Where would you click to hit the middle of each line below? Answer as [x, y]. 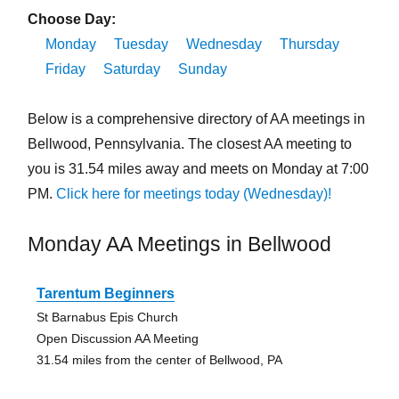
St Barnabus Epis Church [107, 318]
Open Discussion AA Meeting [117, 339]
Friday [65, 69]
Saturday [131, 69]
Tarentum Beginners [105, 294]
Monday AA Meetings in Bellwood [179, 244]
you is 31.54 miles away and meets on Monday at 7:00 [198, 169]
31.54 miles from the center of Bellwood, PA [159, 360]
